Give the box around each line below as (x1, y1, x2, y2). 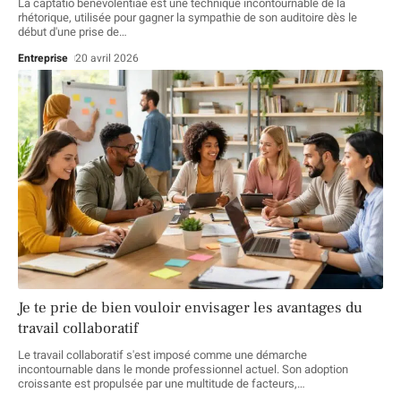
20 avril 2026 (75, 50, 140, 67)
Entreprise (18, 50, 68, 67)
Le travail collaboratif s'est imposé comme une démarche (18, 346, 307, 364)
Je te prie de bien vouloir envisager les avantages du (18, 298, 363, 319)
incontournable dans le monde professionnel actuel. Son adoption (18, 361, 348, 379)
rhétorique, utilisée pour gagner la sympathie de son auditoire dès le (18, 9, 357, 27)
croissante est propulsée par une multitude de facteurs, (18, 375, 297, 393)
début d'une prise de (18, 23, 119, 41)
